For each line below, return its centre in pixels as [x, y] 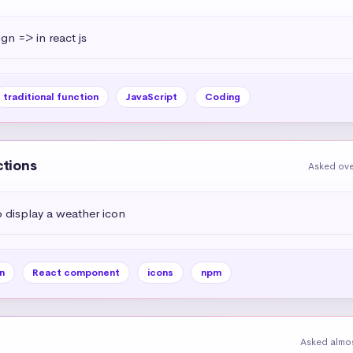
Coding [222, 97]
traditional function [50, 97]
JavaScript [151, 97]
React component [76, 272]
